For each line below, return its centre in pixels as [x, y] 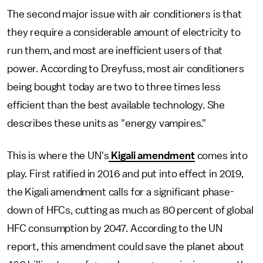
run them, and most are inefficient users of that [115, 50]
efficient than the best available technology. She [116, 105]
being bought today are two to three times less [114, 87]
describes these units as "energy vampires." [107, 123]
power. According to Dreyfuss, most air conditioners [126, 69]
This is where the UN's [58, 156]
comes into [221, 156]
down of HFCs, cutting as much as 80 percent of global [130, 210]
